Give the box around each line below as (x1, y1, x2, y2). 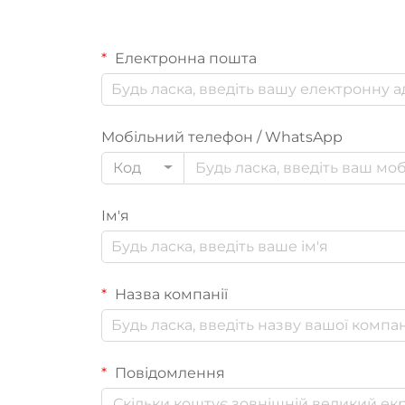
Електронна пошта (111, 49, 257, 67)
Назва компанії (111, 285, 228, 303)
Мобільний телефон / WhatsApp (101, 127, 343, 146)
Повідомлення (111, 363, 225, 381)
